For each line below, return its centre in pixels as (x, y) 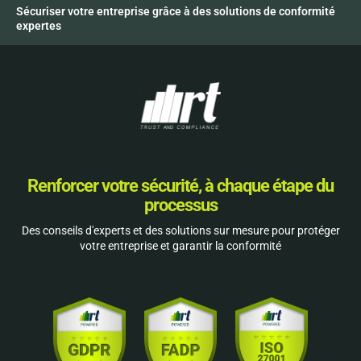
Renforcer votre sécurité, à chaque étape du (180, 186)
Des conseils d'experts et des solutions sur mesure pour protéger (180, 231)
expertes (39, 26)
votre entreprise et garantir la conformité (180, 246)
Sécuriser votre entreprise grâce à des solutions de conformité (176, 12)
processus (180, 205)
